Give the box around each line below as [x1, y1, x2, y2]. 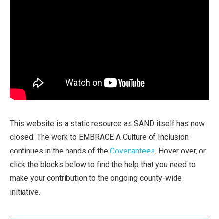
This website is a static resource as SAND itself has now [10, 119, 205, 129]
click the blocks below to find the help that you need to [10, 160, 196, 170]
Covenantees [110, 146, 155, 156]
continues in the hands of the [10, 146, 110, 156]
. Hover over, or [155, 146, 206, 156]
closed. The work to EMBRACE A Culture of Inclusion [10, 132, 189, 142]
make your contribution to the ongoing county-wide [10, 174, 182, 183]
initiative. [10, 187, 40, 197]
